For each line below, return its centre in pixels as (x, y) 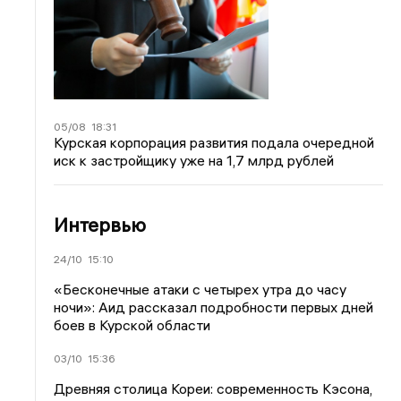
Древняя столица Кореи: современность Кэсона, (213, 388)
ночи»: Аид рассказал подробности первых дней (214, 307)
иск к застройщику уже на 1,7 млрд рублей (194, 160)
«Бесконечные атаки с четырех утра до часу (200, 289)
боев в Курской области (132, 324)
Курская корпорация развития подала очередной (214, 142)
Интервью (100, 224)
